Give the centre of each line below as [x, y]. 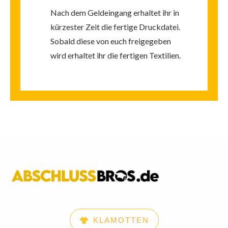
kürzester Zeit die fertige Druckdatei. [115, 27]
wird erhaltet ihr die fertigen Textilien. [116, 55]
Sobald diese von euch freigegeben [111, 41]
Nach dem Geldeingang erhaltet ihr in [115, 13]
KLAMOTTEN [121, 220]
